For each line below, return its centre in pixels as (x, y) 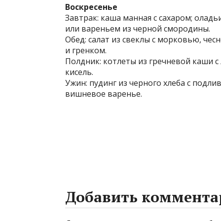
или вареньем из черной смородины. (138, 29)
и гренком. (86, 50)
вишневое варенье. (104, 94)
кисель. (79, 72)
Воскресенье (91, 7)
